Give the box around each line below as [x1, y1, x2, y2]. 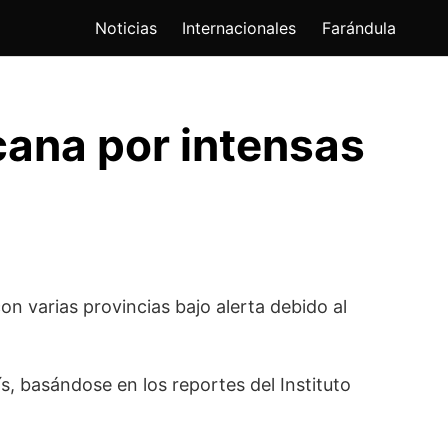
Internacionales [182, 18, 297, 39]
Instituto [280, 374, 351, 396]
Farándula [322, 18, 396, 39]
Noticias [94, 18, 157, 39]
